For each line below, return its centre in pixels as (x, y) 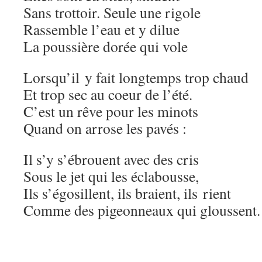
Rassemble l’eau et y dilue (101, 29)
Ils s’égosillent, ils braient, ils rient (127, 193)
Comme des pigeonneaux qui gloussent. (142, 210)
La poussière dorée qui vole (106, 46)
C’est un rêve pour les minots (111, 111)
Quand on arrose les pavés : (105, 128)
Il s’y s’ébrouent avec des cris (111, 159)
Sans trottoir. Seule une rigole (112, 12)
